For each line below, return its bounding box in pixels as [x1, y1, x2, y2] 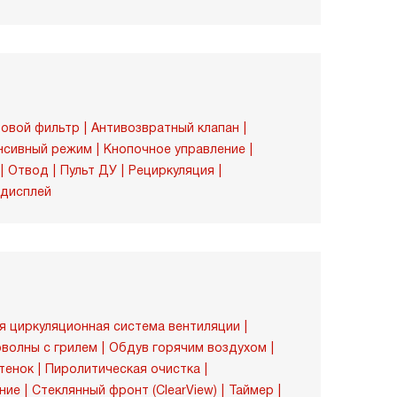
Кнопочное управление [104, 142, 245, 156]
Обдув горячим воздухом [109, 340, 267, 354]
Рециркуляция [128, 163, 214, 177]
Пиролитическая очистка [45, 362, 200, 376]
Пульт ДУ [60, 163, 117, 177]
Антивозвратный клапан [91, 121, 239, 135]
